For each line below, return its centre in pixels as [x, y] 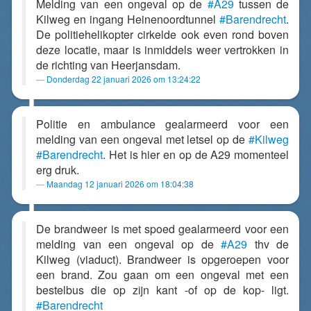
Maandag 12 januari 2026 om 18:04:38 [120, 184]
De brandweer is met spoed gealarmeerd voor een [162, 229]
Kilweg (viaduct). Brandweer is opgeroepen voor [162, 259]
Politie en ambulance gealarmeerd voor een [162, 124]
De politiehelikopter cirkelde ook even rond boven [162, 34]
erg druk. [58, 170]
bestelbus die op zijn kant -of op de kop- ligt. [162, 290]
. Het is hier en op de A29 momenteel [196, 154]
